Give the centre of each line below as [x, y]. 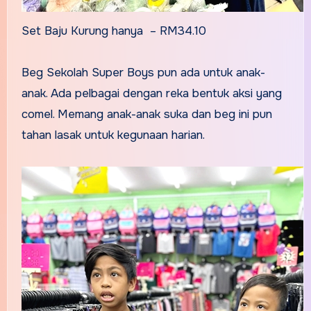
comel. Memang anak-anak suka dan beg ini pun [146, 114]
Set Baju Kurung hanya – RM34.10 [114, 31]
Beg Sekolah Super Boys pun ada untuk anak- [143, 72]
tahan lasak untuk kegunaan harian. [113, 135]
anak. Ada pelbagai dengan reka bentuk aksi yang [151, 93]
